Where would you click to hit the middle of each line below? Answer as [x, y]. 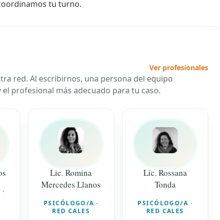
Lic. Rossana [165, 172]
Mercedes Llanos [71, 184]
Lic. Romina [71, 172]
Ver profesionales [179, 68]
